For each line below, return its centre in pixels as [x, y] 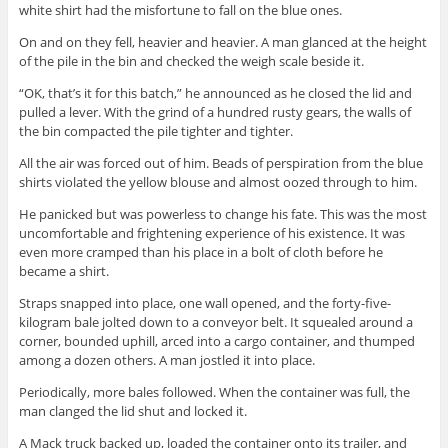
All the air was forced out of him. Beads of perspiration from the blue [220, 163]
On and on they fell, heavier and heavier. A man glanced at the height [222, 42]
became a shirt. [63, 271]
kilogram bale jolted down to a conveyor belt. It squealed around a [215, 322]
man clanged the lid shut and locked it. [132, 411]
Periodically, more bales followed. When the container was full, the [214, 392]
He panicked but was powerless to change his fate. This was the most [222, 214]
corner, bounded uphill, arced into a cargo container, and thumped [216, 341]
